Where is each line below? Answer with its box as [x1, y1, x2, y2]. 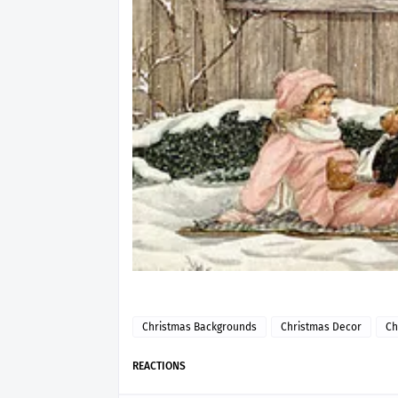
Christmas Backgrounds [142, 321, 257, 333]
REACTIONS [132, 360, 186, 372]
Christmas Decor [281, 321, 362, 333]
